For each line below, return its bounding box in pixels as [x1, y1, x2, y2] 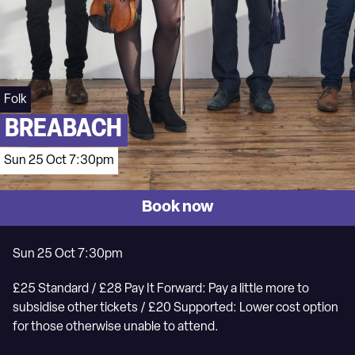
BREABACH [5, 117, 123, 143]
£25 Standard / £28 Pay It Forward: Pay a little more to [13, 283, 309, 296]
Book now [141, 200, 214, 216]
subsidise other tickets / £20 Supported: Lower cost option [13, 302, 338, 315]
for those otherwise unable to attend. [13, 321, 219, 334]
